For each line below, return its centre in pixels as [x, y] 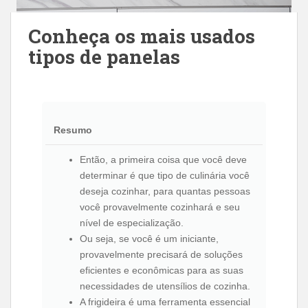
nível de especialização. [132, 223]
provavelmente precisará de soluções [161, 254]
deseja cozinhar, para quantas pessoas [165, 191]
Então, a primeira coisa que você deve [163, 159]
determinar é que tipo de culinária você [165, 175]
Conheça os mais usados [142, 36]
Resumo [73, 130]
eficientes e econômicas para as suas [162, 270]
